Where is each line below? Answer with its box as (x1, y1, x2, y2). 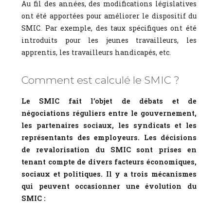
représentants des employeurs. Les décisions (21, 132, 197, 142)
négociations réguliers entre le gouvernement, (21, 108, 197, 118)
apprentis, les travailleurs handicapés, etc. (21, 47, 171, 57)
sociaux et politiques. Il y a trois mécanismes (21, 169, 197, 179)
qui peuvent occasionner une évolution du (21, 181, 197, 191)
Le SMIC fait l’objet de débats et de (21, 96, 197, 106)
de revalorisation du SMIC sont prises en (21, 145, 197, 154)
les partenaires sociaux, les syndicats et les (21, 120, 197, 130)
